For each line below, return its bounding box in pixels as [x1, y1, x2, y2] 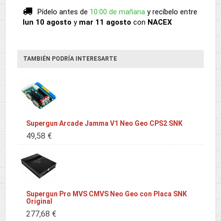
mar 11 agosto [79, 18, 131, 27]
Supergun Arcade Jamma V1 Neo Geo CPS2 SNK [26, 119, 183, 127]
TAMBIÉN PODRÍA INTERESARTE [23, 55, 117, 62]
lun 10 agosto [23, 18, 72, 27]
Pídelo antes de [36, 7, 90, 16]
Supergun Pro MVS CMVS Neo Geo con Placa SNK [26, 190, 187, 198]
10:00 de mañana [90, 7, 147, 16]
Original [26, 197, 52, 205]
